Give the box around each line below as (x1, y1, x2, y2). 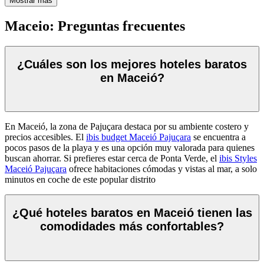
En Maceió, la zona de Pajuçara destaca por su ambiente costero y (5, 121, 249, 132)
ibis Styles (219, 153, 257, 164)
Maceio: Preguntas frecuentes (5, 18, 185, 34)
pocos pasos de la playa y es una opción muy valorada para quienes (5, 143, 255, 153)
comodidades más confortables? (40, 219, 224, 233)
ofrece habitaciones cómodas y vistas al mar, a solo (67, 164, 257, 174)
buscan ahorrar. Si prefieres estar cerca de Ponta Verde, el (5, 153, 219, 164)
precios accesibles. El (5, 132, 86, 143)
